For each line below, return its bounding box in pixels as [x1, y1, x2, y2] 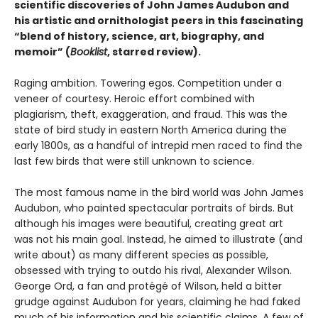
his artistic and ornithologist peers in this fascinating [14, 13, 303, 28]
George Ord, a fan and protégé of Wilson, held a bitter [14, 279, 282, 294]
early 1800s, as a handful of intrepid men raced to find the [14, 138, 302, 153]
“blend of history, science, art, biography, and [14, 29, 264, 44]
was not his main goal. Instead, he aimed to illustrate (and [14, 232, 302, 247]
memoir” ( [14, 45, 70, 60]
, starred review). [107, 45, 201, 60]
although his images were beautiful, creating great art [14, 216, 283, 231]
